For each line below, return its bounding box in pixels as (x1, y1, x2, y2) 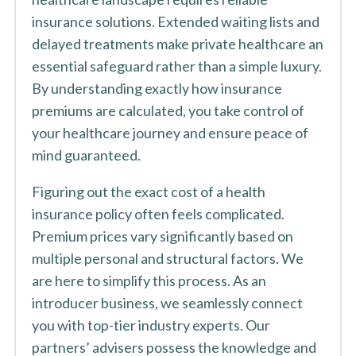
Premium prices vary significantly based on (31, 227, 293, 245)
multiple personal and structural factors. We (31, 250, 304, 267)
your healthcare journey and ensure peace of (31, 124, 308, 141)
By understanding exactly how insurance (31, 79, 282, 97)
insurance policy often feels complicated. (31, 205, 284, 222)
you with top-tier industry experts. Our (31, 316, 270, 334)
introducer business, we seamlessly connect (31, 294, 303, 311)
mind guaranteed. (31, 146, 141, 164)
